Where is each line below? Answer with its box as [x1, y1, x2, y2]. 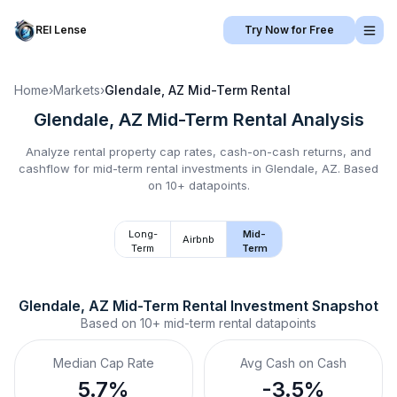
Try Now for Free [245, 23, 334, 36]
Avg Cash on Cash [240, 355, 346, 370]
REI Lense [35, 23, 87, 36]
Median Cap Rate [53, 355, 154, 370]
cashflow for [19, 161, 93, 175]
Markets [53, 82, 100, 97]
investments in [178, 161, 265, 175]
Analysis [286, 109, 364, 130]
